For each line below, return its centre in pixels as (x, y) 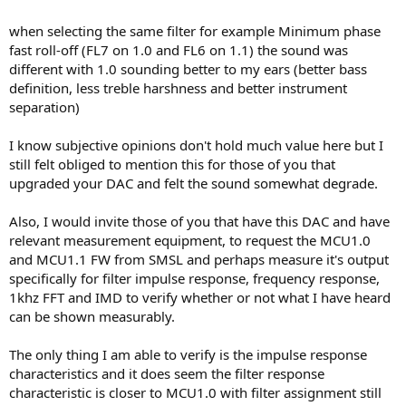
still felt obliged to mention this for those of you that (172, 164)
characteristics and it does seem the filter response (167, 373)
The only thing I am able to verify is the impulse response (188, 354)
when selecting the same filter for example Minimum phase (195, 30)
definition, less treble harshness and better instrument (178, 87)
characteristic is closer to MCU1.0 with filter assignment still (195, 392)
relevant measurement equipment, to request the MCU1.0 (190, 240)
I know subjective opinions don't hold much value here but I (196, 145)
